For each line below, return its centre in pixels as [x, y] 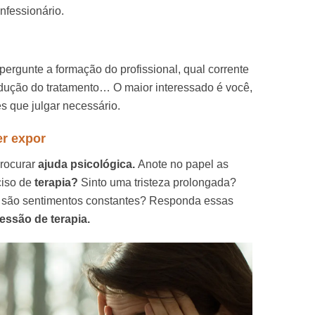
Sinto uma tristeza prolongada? [159, 182]
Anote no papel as [183, 164]
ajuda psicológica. [88, 164]
